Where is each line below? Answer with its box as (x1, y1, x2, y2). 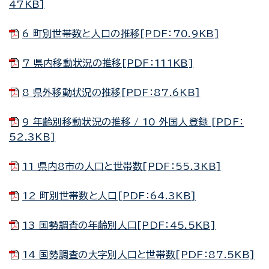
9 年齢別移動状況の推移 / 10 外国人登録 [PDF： (22, 117, 244, 127)
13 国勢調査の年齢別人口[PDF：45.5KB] (22, 220, 216, 230)
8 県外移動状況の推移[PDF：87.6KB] (22, 88, 201, 97)
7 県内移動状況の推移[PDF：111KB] (22, 58, 194, 68)
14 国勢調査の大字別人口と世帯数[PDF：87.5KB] (22, 250, 255, 259)
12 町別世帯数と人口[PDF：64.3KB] (22, 191, 196, 201)
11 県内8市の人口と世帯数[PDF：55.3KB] (22, 162, 222, 171)
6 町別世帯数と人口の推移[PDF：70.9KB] (22, 29, 220, 38)
